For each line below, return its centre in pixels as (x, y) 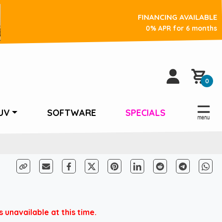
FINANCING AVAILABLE (177, 17)
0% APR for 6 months (181, 28)
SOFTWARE (71, 113)
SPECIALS (146, 113)
